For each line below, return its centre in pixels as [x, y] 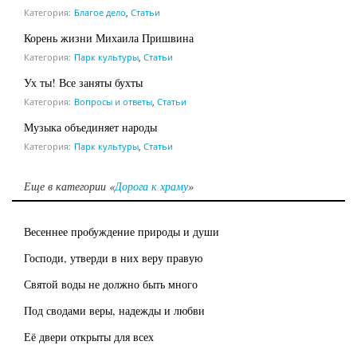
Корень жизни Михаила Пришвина [109, 37]
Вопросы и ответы [113, 101]
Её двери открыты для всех [89, 336]
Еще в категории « [69, 186]
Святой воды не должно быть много [111, 284]
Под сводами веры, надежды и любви [114, 310]
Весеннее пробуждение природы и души [122, 231]
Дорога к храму [151, 186]
